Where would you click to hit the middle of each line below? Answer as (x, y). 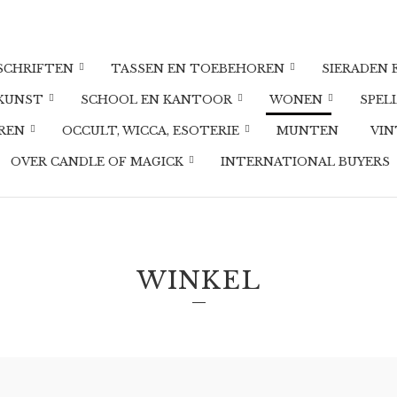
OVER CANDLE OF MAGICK (97, 162)
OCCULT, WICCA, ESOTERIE (151, 131)
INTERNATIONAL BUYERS (305, 162)
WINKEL (198, 280)
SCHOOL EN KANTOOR (156, 100)
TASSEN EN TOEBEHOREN (198, 69)
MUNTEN (307, 131)
